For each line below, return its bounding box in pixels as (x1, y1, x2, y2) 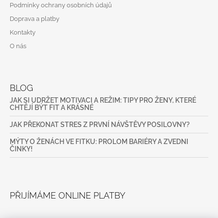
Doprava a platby (10, 15, 59, 22)
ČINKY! (10, 145, 33, 153)
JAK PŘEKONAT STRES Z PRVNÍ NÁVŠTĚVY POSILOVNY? (10, 120, 190, 128)
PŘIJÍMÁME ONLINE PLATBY (10, 190, 126, 200)
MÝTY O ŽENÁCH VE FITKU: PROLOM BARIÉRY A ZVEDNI (10, 137, 188, 145)
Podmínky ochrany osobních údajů (10, 1, 112, 9)
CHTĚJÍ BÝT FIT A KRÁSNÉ (10, 103, 93, 111)
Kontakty (10, 28, 36, 36)
